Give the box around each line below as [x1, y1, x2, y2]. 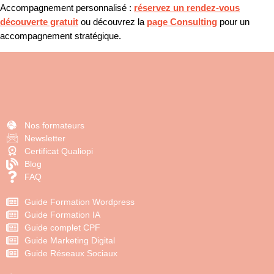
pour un [217, 17, 250, 28]
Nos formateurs [24, 120, 84, 130]
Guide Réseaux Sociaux [24, 248, 117, 258]
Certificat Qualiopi [24, 146, 93, 156]
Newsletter [24, 133, 65, 143]
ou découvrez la [78, 17, 147, 28]
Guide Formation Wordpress [24, 196, 135, 207]
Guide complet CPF [24, 222, 100, 232]
